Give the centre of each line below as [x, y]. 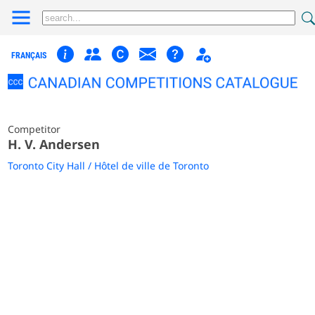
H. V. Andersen [54, 144]
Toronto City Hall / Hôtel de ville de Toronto [109, 165]
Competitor [34, 129]
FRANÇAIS [29, 56]
